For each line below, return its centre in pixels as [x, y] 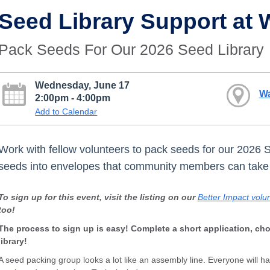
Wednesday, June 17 [83, 85]
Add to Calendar [66, 111]
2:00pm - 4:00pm [73, 97]
